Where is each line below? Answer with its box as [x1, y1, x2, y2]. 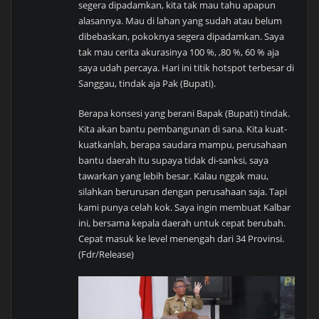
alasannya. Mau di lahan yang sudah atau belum [78, 14, 283, 27]
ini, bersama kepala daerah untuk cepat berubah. [78, 216, 286, 229]
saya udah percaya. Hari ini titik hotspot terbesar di [78, 61, 295, 74]
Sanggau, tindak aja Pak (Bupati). [78, 76, 216, 90]
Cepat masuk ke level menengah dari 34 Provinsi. [78, 231, 285, 245]
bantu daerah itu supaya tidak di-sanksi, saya [78, 153, 269, 167]
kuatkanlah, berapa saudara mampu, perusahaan [78, 137, 288, 151]
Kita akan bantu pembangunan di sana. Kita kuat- [78, 122, 288, 135]
